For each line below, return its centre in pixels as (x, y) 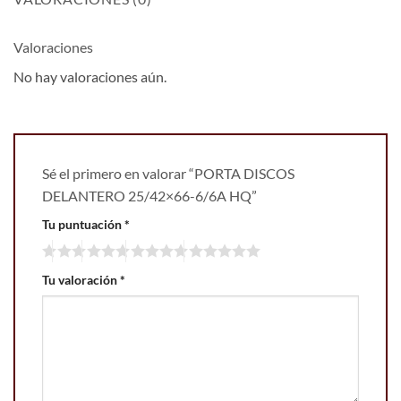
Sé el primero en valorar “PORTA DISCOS (168, 174)
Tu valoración (81, 279)
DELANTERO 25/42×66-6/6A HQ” (151, 196)
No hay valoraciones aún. (90, 77)
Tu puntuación (83, 225)
